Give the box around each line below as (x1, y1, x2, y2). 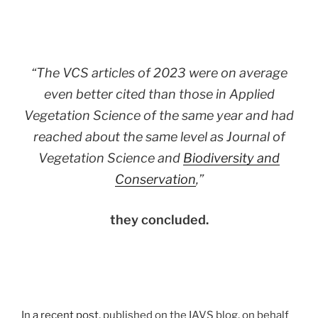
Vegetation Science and (38, 150, 183, 165)
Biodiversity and (183, 150, 280, 165)
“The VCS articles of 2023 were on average (31, 65, 287, 80)
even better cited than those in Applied (43, 86, 275, 102)
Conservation (114, 171, 196, 187)
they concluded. (109, 212, 209, 227)
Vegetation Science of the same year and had (24, 107, 294, 123)
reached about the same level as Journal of (33, 128, 285, 144)
